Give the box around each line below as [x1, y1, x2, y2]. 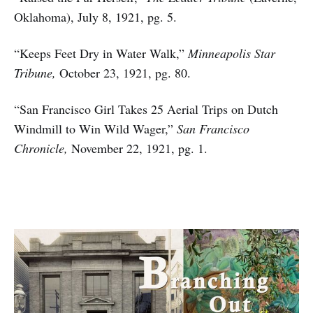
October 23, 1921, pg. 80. [56, 64, 191, 81]
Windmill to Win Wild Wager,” [14, 119, 177, 137]
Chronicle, [14, 139, 71, 156]
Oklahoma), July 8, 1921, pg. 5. [14, 8, 177, 25]
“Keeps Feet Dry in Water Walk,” [14, 44, 188, 61]
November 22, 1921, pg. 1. [71, 139, 208, 156]
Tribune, [14, 64, 56, 81]
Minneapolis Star [188, 44, 275, 61]
